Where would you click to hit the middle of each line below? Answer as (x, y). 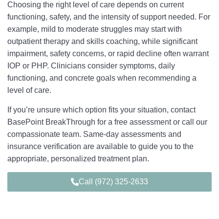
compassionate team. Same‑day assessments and (94, 134)
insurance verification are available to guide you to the (100, 146)
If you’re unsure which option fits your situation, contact (101, 110)
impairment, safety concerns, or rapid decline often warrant (108, 54)
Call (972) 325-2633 (113, 182)
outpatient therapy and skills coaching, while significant (102, 41)
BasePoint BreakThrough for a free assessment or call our (107, 122)
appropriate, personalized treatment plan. (78, 159)
